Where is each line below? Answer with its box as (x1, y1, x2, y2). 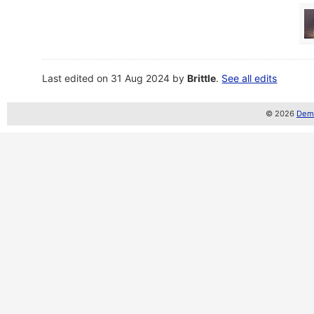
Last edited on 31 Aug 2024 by (42, 71, 188, 84)
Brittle (187, 71, 217, 84)
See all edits (221, 71, 278, 84)
